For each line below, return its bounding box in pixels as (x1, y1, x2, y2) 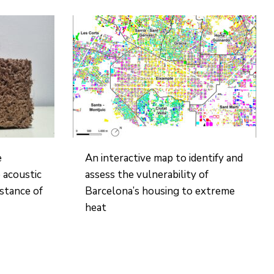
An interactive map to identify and (84, 151, 243, 165)
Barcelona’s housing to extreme (84, 184, 235, 198)
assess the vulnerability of (84, 168, 209, 182)
